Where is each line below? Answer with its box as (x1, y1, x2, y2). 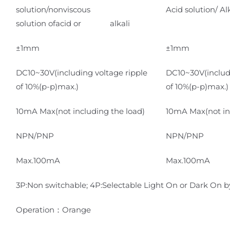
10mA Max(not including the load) (16, 106, 145, 116)
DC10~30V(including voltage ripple (16, 67, 147, 78)
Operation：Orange (16, 204, 91, 215)
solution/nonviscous (16, 4, 121, 14)
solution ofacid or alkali (16, 18, 130, 28)
